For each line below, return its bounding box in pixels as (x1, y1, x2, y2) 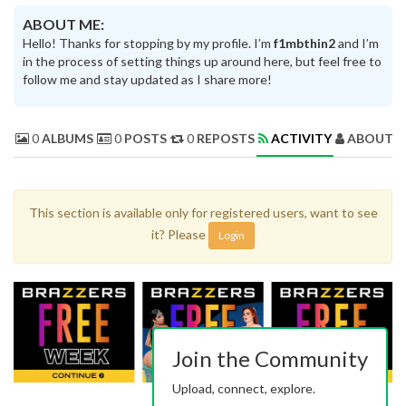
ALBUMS (42, 130, 93, 146)
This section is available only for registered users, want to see (28, 204, 378, 220)
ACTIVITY (271, 130, 332, 146)
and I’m (335, 34, 379, 51)
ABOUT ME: (23, 14, 104, 33)
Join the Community (172, 345, 368, 372)
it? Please (151, 226, 208, 242)
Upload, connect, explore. (172, 381, 315, 396)
